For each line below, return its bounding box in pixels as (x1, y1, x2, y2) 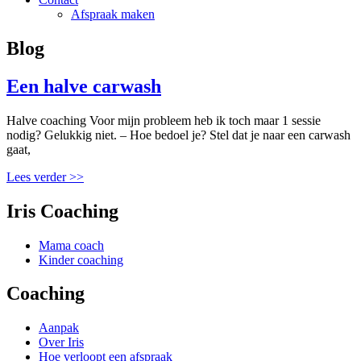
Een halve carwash (6, 75, 161, 97)
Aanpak (39, 321, 79, 335)
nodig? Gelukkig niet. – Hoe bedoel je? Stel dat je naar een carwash (6, 127, 351, 142)
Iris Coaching (6, 200, 118, 222)
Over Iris (39, 335, 84, 350)
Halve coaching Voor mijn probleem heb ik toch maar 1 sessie (6, 113, 321, 127)
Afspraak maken (71, 7, 155, 21)
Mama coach (39, 238, 104, 252)
